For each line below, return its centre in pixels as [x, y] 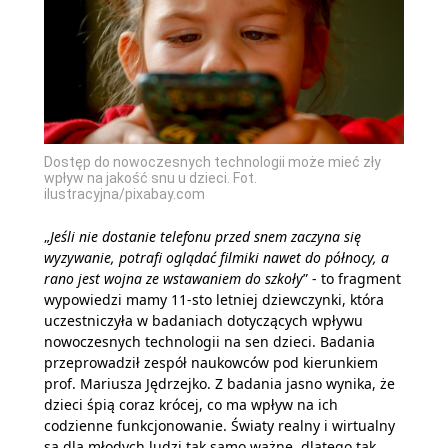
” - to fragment [352, 278]
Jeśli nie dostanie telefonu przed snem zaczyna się [205, 236]
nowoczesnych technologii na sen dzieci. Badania [209, 341]
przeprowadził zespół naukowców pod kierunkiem [211, 362]
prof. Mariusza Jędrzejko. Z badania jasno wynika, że [219, 383]
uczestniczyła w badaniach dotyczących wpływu [203, 320]
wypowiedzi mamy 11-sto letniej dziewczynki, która [214, 299]
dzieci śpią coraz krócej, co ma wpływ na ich [191, 404]
